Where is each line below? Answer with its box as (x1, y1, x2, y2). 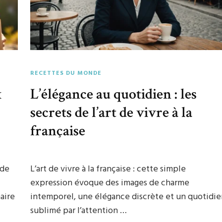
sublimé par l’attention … (30, 203, 127, 218)
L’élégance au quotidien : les (30, 84, 197, 104)
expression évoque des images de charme (30, 175, 190, 190)
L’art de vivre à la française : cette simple (30, 162, 186, 176)
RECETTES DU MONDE (30, 68, 102, 78)
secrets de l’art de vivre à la (30, 102, 193, 122)
